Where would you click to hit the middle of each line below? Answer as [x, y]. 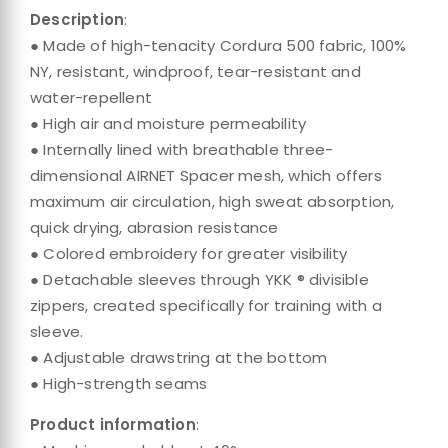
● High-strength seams [119, 383]
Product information [113, 424]
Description [77, 19]
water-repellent [91, 97]
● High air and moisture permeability [168, 123]
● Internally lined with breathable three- [182, 149]
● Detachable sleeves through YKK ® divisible [199, 279]
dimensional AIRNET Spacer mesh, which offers [206, 175]
